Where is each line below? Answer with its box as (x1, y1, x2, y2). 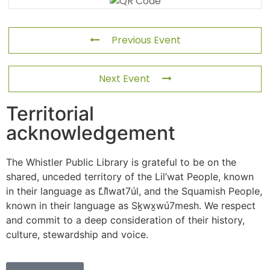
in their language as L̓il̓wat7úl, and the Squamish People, (6, 185, 262, 197)
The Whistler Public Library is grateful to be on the (6, 156, 236, 168)
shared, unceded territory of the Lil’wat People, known (6, 171, 254, 183)
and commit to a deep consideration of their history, (6, 214, 245, 226)
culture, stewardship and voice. (6, 228, 148, 240)
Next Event (98, 72, 150, 86)
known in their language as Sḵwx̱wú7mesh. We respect (6, 199, 256, 212)
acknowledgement (6, 121, 175, 145)
